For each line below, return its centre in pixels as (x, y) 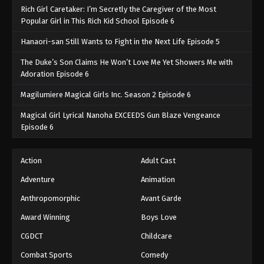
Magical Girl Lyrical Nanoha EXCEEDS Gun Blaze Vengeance (121, 115)
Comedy (154, 255)
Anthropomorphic (50, 199)
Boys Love (159, 217)
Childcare (156, 236)
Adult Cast (158, 161)
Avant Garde (161, 199)
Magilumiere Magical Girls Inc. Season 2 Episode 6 (106, 95)
